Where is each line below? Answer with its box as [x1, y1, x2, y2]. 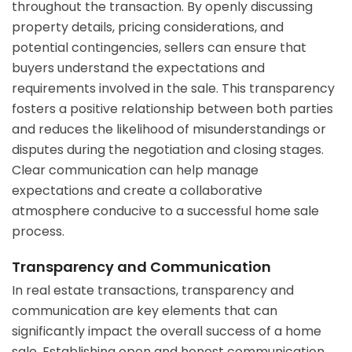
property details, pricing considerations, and [12, 18, 284, 37]
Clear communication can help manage [12, 161, 258, 180]
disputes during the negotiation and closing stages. [12, 141, 324, 159]
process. [12, 222, 64, 241]
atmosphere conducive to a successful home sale [12, 202, 319, 221]
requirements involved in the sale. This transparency [12, 79, 335, 98]
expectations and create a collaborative [12, 181, 262, 200]
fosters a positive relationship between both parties [12, 100, 333, 119]
